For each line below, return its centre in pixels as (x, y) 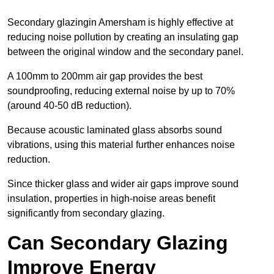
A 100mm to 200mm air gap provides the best (105, 76)
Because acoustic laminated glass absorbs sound (115, 130)
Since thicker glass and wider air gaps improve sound (123, 184)
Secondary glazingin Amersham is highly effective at (120, 23)
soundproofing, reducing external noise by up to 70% (121, 91)
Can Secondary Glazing (118, 243)
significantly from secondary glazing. (86, 213)
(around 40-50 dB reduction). (71, 106)
